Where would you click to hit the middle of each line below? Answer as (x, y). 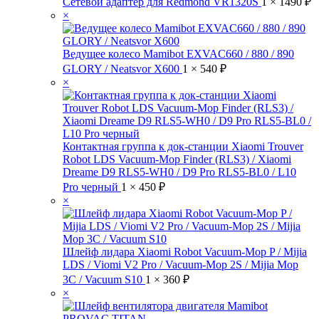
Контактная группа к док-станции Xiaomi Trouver (183, 146)
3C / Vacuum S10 (104, 279)
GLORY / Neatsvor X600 (122, 69)
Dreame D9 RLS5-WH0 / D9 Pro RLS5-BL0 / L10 (179, 172)
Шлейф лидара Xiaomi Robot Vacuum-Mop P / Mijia (185, 252)
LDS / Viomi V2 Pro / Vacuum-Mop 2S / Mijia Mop (181, 265)
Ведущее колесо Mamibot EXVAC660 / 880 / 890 (178, 54)
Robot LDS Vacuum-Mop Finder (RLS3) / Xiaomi (177, 159)
